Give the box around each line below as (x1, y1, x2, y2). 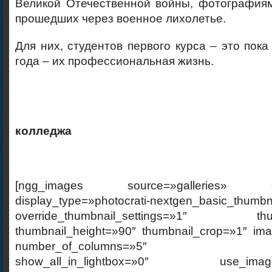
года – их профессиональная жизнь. (15, 54, 214, 67)
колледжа (15, 124, 72, 137)
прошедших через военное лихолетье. (15, 12, 226, 25)
